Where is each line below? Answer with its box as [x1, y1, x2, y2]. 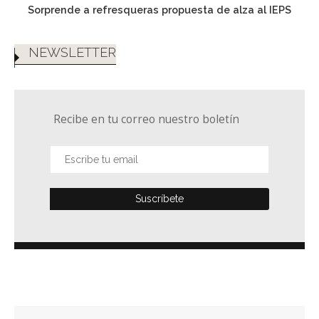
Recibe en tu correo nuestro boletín [53, 111, 239, 127]
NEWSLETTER [28, 44, 116, 60]
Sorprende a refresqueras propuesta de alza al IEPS [28, 4, 291, 16]
